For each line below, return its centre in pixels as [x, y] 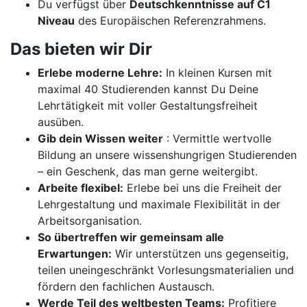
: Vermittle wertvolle [217, 138]
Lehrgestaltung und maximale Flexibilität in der [159, 204]
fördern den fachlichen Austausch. [126, 286]
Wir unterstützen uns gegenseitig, [200, 254]
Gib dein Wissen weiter [100, 138]
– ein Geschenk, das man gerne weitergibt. [148, 171]
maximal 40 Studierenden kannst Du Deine [148, 89]
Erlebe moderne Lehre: [100, 73]
